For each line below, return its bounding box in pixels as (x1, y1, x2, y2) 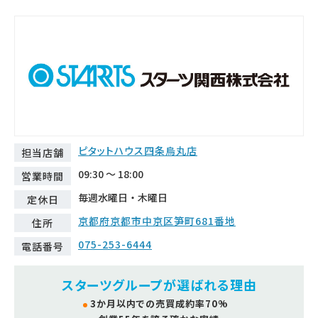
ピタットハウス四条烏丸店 (78, 143, 197, 158)
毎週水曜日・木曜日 (78, 190, 168, 204)
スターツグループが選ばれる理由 (61, 275, 257, 294)
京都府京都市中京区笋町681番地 (78, 213, 236, 228)
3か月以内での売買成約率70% (90, 296, 228, 310)
